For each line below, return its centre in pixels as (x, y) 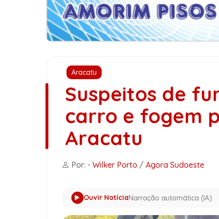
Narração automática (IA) (170, 198)
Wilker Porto (115, 165)
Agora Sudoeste (175, 165)
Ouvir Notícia (106, 198)
